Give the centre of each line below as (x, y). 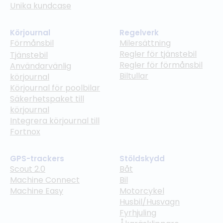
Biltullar (134, 76)
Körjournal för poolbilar (55, 88)
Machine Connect (45, 180)
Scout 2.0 (28, 169)
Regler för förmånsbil (161, 65)
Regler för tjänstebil (158, 54)
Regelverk (139, 32)
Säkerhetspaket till (47, 99)
